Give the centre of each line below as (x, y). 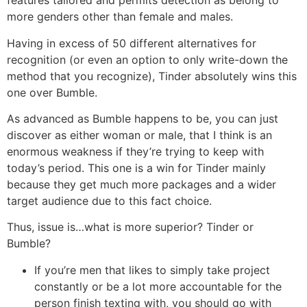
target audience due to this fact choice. (109, 201)
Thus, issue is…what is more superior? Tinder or (130, 227)
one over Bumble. (52, 92)
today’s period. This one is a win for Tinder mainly (136, 168)
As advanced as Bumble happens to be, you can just (143, 119)
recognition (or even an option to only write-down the (147, 59)
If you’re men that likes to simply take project (152, 270)
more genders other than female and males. (120, 17)
